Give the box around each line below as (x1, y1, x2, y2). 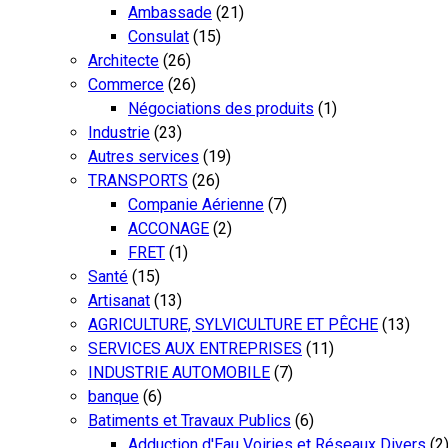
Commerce (88, 74, 164, 94)
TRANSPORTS (88, 170, 188, 190)
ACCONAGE (128, 218, 209, 238)
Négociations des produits (128, 98, 314, 118)
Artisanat (88, 290, 150, 310)
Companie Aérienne (128, 194, 264, 214)
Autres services (88, 146, 199, 166)
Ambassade (128, 2, 212, 22)
